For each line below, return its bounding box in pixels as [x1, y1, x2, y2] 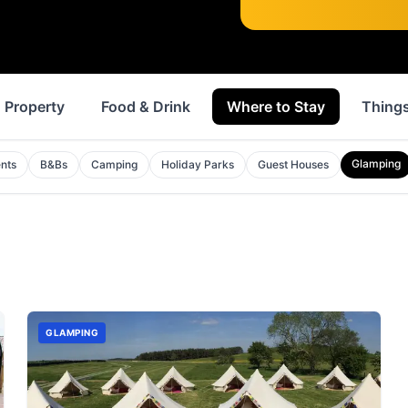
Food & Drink [101, 97, 190, 116]
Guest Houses [258, 158, 330, 171]
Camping [91, 158, 138, 171]
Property [5, 97, 65, 116]
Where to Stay [227, 97, 325, 116]
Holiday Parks [161, 158, 235, 171]
